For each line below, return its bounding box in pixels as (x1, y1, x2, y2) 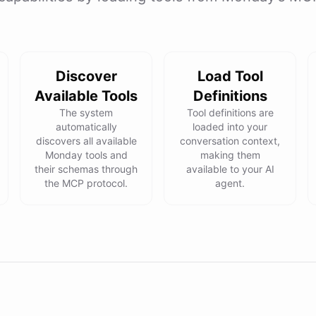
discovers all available (35, 135, 137, 147)
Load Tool (197, 68, 263, 85)
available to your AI (186, 163, 274, 175)
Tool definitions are (186, 107, 274, 119)
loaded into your (193, 121, 267, 133)
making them (200, 149, 260, 161)
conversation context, (180, 135, 280, 147)
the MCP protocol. (44, 177, 128, 189)
